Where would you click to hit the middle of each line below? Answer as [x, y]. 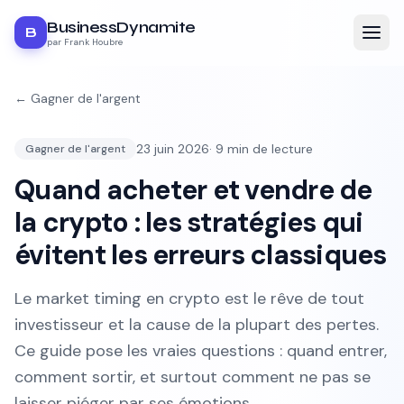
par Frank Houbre [85, 42]
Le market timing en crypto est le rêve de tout [189, 298]
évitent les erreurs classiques [201, 255]
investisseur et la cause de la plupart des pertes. [197, 325]
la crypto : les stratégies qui [189, 222]
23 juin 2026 [173, 149]
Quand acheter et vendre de [193, 190]
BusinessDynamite [121, 27]
